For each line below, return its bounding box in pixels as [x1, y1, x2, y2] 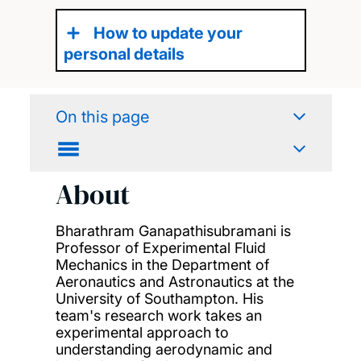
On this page [55, 107, 149, 127]
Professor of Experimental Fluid [55, 239, 266, 256]
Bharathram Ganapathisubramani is [55, 222, 291, 239]
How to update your [93, 23, 243, 44]
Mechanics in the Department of [55, 255, 269, 273]
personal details [63, 44, 185, 64]
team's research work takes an [55, 306, 262, 324]
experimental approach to [55, 323, 229, 341]
